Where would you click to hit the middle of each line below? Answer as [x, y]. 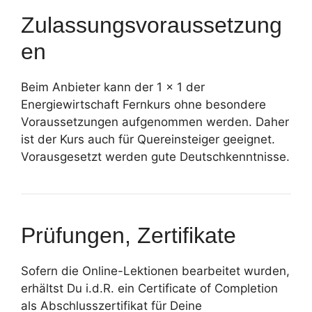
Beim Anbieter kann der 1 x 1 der [113, 87]
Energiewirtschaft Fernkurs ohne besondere [143, 104]
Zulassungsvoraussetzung [151, 25]
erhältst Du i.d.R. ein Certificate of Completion [149, 288]
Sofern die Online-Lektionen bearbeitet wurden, [155, 271]
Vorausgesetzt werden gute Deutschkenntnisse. [155, 156]
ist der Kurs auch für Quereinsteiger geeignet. [148, 139]
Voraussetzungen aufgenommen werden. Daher [155, 122]
